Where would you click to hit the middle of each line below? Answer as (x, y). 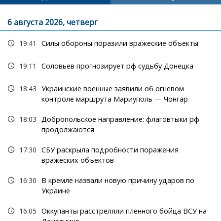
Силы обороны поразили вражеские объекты (120, 43)
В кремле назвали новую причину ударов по (118, 181)
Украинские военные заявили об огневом (112, 89)
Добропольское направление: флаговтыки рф (120, 119)
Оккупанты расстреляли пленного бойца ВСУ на (124, 211)
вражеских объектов (77, 160)
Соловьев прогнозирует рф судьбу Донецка (117, 66)
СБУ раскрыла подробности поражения (110, 150)
